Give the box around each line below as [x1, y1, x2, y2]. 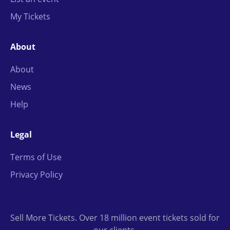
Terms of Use [10, 151, 62, 163]
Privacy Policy [10, 169, 63, 181]
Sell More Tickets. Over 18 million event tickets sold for [10, 212, 220, 224]
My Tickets [10, 11, 50, 23]
